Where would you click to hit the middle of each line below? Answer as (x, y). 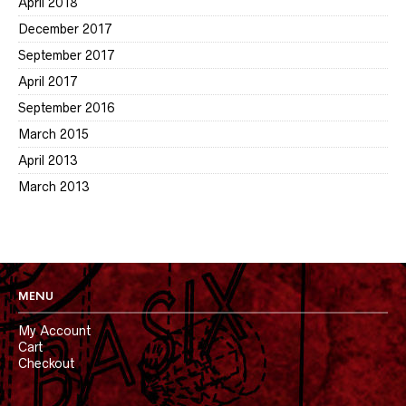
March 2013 (53, 187)
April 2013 (48, 160)
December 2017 (65, 29)
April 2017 (48, 82)
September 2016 (66, 108)
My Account (54, 331)
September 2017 (66, 55)
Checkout (46, 363)
